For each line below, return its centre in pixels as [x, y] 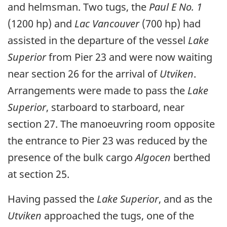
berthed [191, 158]
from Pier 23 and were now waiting [129, 57]
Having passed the [52, 199]
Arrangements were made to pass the [98, 91]
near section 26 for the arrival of [84, 74]
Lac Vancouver [107, 24]
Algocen [153, 158]
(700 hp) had [170, 24]
